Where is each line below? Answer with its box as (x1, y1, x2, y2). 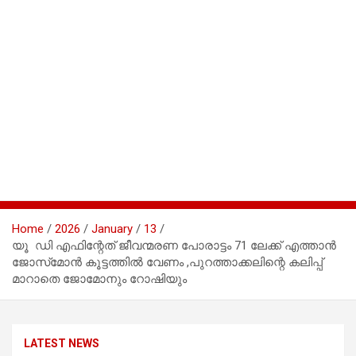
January (91, 221, 133, 236)
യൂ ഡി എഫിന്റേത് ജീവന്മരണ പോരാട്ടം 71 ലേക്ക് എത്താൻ (12, 238, 336, 253)
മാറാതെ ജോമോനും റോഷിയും (12, 271, 190, 286)
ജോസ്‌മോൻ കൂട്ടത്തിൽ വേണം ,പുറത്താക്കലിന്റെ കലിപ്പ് (12, 254, 323, 269)
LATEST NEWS (24, 336, 99, 350)
